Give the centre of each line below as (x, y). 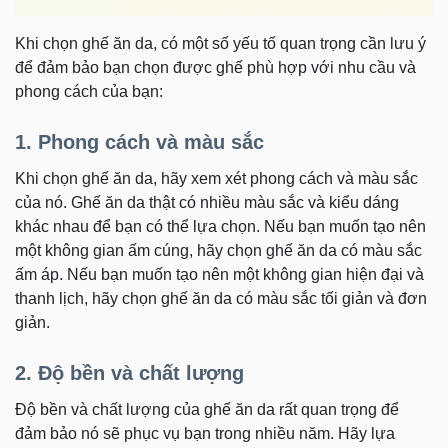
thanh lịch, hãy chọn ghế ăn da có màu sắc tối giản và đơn (221, 298)
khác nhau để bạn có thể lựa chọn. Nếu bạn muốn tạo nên (220, 226)
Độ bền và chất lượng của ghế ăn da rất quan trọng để (207, 409)
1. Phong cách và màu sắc (139, 142)
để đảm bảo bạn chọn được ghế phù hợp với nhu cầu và (215, 67)
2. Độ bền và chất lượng (129, 373)
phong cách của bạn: (89, 91)
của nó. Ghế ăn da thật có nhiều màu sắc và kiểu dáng (207, 202)
